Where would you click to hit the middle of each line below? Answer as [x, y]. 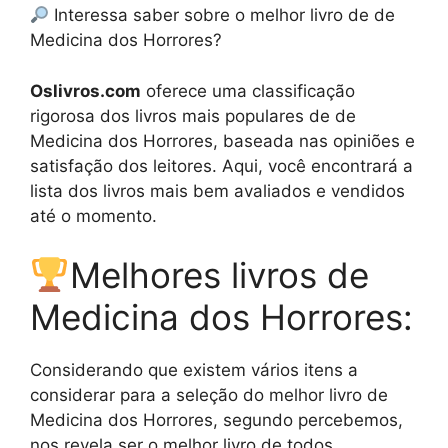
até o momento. [93, 215]
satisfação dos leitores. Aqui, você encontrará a [221, 165]
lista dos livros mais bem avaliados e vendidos [217, 190]
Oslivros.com [85, 90]
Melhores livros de [219, 275]
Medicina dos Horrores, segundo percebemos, [216, 420]
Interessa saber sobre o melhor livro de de [222, 15]
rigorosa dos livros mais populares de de [193, 115]
